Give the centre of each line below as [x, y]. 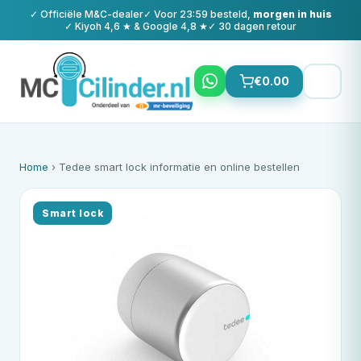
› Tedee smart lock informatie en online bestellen [174, 166]
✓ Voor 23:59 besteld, [198, 14]
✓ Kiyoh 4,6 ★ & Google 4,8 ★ [136, 26]
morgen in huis [292, 14]
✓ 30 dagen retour [252, 26]
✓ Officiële [57, 14]
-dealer [125, 14]
